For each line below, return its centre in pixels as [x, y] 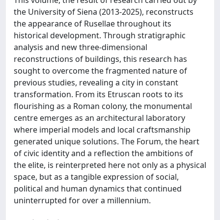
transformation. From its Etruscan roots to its [98, 94]
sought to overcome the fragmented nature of [100, 70]
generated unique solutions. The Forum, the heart [107, 141]
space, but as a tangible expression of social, [96, 177]
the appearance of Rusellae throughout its [93, 23]
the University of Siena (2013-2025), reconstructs [104, 12]
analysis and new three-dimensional [81, 47]
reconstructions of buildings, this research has [100, 59]
